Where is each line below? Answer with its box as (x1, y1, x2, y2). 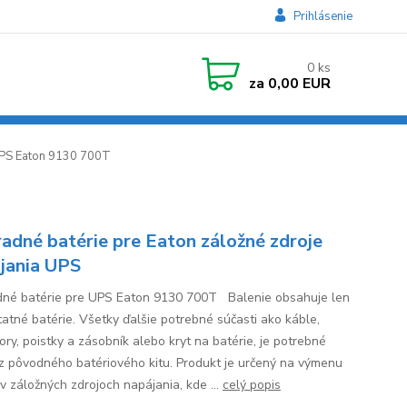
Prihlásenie (293, 8, 352, 25)
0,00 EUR (263, 73, 331, 94)
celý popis (222, 376, 281, 393)
